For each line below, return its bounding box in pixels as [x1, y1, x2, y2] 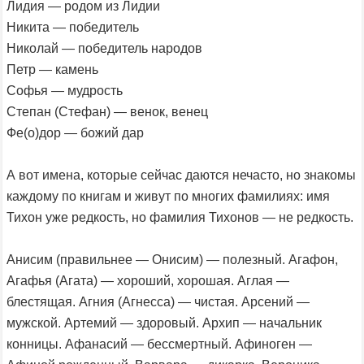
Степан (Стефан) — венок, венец [6, 104, 208, 119]
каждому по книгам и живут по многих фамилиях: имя [6, 188, 330, 203]
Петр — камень [6, 62, 98, 76]
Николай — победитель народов [6, 41, 202, 55]
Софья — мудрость [6, 83, 123, 97]
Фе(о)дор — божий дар [6, 125, 144, 140]
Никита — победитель [6, 19, 139, 34]
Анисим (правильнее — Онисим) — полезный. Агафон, [6, 252, 338, 266]
